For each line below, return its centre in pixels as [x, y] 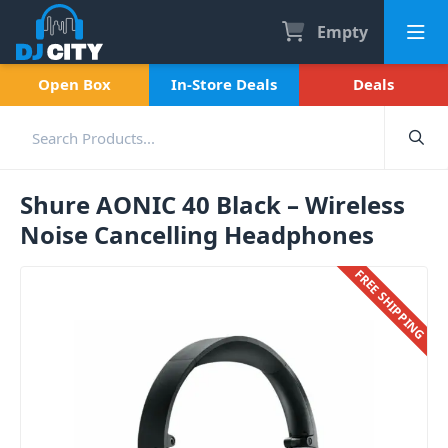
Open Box [75, 84]
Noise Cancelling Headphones [197, 234]
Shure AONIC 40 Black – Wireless [212, 204]
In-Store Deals [223, 84]
